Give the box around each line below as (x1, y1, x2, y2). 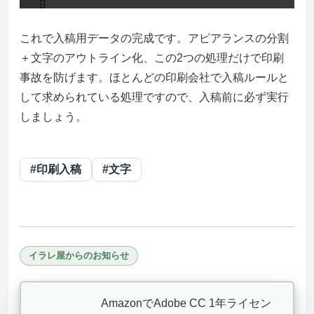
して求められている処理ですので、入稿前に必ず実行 (20, 90, 289, 103)
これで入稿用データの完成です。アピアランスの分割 (20, 32, 289, 44)
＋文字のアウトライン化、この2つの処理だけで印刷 (20, 51, 284, 64)
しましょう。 (20, 110, 87, 123)
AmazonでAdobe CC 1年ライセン (101, 296, 271, 309)
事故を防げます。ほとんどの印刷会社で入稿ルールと (20, 71, 289, 83)
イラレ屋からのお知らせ (29, 250, 129, 261)
